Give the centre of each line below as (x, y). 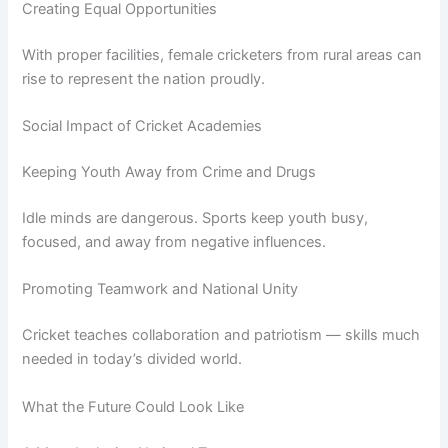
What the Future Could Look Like (133, 406)
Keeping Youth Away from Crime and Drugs (169, 172)
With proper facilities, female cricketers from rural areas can (222, 54)
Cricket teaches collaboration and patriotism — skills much (221, 335)
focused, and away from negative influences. (174, 242)
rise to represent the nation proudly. (144, 78)
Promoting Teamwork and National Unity (160, 289)
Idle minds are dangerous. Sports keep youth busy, (195, 218)
